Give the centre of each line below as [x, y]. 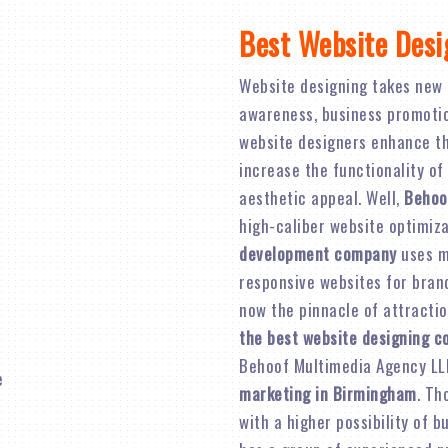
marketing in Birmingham [328, 393]
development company [318, 253]
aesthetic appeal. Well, [321, 197]
